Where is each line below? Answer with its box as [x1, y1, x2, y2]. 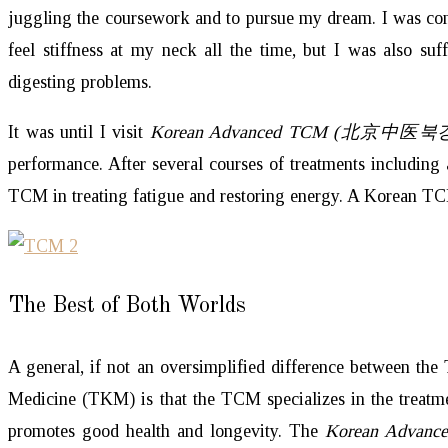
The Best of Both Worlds [8, 294, 246, 317]
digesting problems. [8, 71, 152, 92]
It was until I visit [8, 121, 150, 142]
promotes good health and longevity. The [8, 420, 325, 441]
